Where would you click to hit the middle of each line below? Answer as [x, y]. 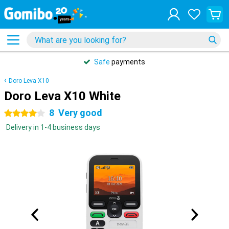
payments [128, 62]
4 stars [16, 113]
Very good [80, 113]
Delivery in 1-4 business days [53, 127]
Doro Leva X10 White [62, 96]
